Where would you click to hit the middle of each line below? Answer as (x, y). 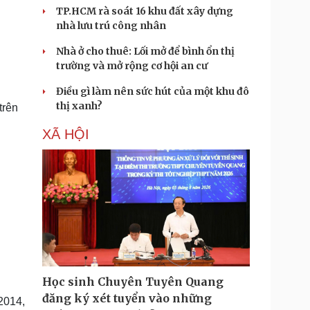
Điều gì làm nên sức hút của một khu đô (153, 91)
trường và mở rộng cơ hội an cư (132, 66)
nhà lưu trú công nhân (111, 26)
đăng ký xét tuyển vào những (127, 298)
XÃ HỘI (66, 134)
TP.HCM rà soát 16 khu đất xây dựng (145, 11)
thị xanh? (79, 106)
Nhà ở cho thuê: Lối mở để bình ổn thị (145, 51)
